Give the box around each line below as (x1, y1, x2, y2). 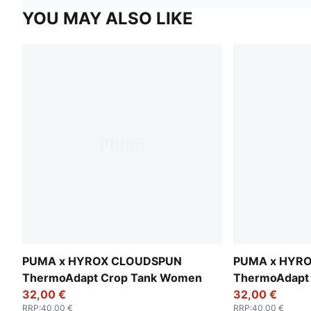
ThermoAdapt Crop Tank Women (22, 270, 202, 285)
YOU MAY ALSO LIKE (22, 8, 193, 28)
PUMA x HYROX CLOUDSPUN (22, 253, 182, 268)
